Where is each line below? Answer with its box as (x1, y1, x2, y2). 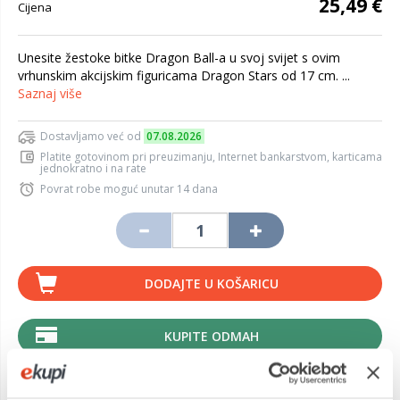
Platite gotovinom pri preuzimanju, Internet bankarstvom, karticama (40, 149, 382, 164)
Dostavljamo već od (40, 129, 144, 144)
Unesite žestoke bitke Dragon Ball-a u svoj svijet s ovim (18, 49, 340, 66)
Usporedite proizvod (34, 356, 154, 372)
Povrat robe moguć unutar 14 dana (40, 181, 218, 196)
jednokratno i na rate (40, 161, 146, 176)
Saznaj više (18, 85, 82, 102)
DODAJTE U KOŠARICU (144, 275, 279, 292)
